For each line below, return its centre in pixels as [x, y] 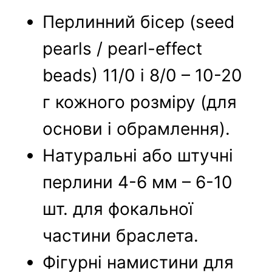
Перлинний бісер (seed [139, 22]
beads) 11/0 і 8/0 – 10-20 [143, 76]
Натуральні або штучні [138, 156]
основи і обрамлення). [137, 129]
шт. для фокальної [118, 209]
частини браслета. [121, 236]
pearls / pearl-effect [123, 49]
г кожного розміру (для [140, 102]
